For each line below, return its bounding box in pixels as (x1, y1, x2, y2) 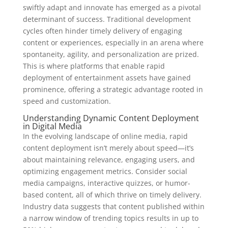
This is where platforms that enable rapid (22, 61, 165, 71)
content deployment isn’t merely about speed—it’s (22, 142, 194, 153)
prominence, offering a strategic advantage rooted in (22, 84, 203, 94)
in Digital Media (22, 120, 82, 132)
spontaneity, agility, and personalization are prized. (22, 49, 199, 59)
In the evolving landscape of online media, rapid (22, 131, 188, 141)
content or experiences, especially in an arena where (22, 37, 204, 47)
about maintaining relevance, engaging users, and (22, 154, 195, 164)
